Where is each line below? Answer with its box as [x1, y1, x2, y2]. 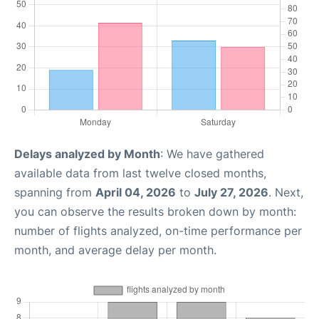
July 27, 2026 [194, 184, 268, 199]
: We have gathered [160, 146, 264, 161]
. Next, [268, 184, 303, 199]
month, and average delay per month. [14, 242, 216, 257]
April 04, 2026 [95, 184, 176, 199]
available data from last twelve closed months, [14, 165, 266, 180]
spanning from [14, 184, 95, 199]
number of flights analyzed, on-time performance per [14, 223, 302, 238]
